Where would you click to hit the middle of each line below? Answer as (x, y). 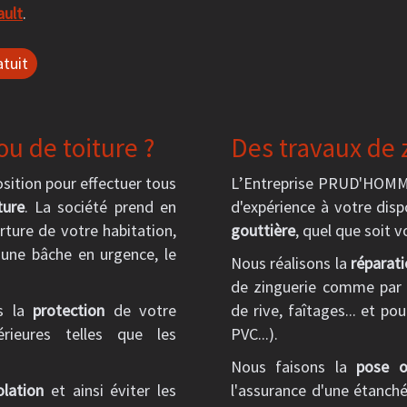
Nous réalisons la (291, 263)
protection (69, 310)
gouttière (263, 230)
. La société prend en (100, 207)
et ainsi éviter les (110, 390)
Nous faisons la (294, 367)
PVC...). (254, 334)
